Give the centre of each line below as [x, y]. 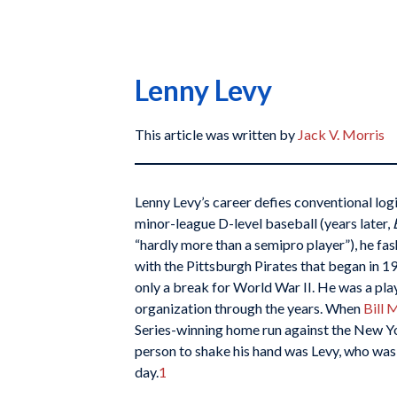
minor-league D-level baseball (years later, [264, 223]
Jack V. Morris [341, 134]
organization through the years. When [249, 308]
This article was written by [216, 134]
